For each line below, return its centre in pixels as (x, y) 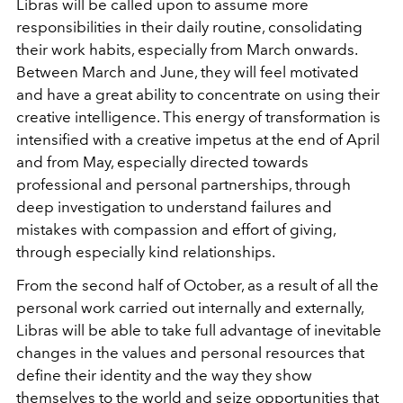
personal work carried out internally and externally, (190, 307)
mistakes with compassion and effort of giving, (176, 229)
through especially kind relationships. (146, 251)
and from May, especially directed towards (162, 161)
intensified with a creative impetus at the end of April (198, 139)
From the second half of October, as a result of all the (197, 285)
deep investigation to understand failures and (174, 206)
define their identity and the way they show (164, 375)
